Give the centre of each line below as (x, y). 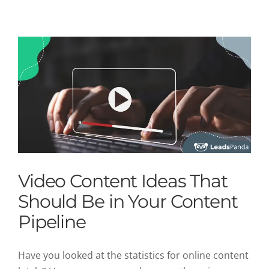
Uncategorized (134, 12)
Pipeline (52, 222)
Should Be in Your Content (128, 201)
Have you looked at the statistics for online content (133, 255)
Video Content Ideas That (123, 181)
